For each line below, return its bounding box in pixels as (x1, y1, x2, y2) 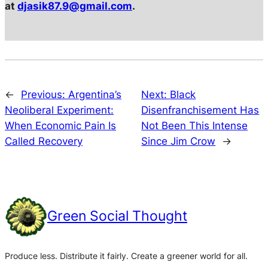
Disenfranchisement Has (141, 104, 260, 117)
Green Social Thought (47, 208, 187, 225)
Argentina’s (68, 89, 121, 101)
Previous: (21, 89, 68, 101)
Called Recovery (5, 135, 83, 148)
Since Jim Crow (141, 135, 216, 148)
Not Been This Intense (141, 120, 248, 132)
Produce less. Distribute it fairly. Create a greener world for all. (5, 250, 248, 261)
